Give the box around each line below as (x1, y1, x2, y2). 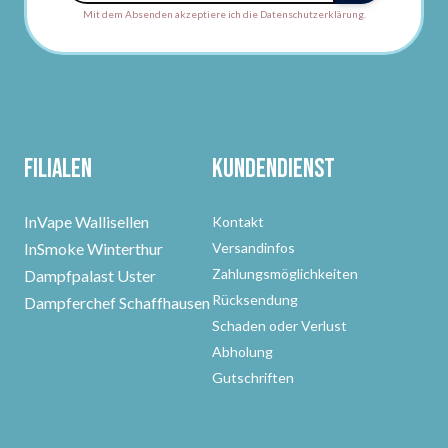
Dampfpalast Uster (24, 266, 156, 286)
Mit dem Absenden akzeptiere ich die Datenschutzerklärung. (82, 8, 366, 21)
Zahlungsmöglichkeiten (212, 265, 358, 283)
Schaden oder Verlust (212, 317, 347, 335)
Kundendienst (212, 154, 335, 186)
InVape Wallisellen (24, 212, 149, 232)
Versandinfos (212, 239, 295, 257)
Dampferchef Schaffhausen (24, 293, 210, 313)
